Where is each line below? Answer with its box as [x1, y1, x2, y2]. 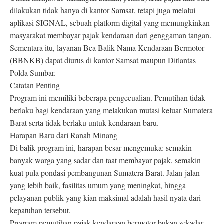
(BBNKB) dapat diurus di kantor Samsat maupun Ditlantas [10, 55, 196, 66]
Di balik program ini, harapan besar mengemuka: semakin [10, 142, 192, 153]
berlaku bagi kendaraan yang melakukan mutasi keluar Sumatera [10, 105, 213, 116]
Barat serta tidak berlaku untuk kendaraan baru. [10, 117, 159, 128]
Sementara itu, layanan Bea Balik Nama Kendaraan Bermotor [10, 42, 204, 53]
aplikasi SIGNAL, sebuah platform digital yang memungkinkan [10, 17, 210, 28]
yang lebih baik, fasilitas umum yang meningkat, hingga [10, 180, 186, 191]
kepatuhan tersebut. [10, 205, 71, 216]
